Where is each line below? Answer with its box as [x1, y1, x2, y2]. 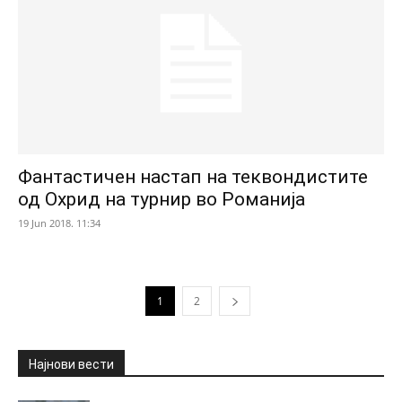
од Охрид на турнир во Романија [18, 188, 305, 210]
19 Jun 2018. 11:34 [18, 215, 100, 230]
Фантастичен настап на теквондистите [18, 165, 368, 188]
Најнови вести [29, 356, 114, 371]
